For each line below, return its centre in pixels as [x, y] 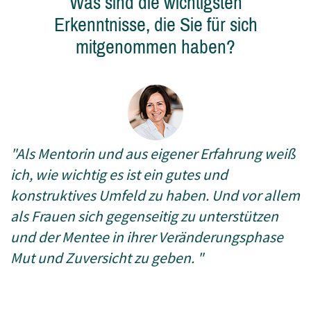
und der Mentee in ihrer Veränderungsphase [147, 237]
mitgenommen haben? [155, 47]
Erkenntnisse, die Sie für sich [155, 25]
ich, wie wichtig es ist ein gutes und [119, 175]
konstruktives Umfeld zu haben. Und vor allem [155, 195]
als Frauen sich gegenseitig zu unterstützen [144, 216]
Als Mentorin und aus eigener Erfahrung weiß [155, 154]
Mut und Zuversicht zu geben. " [107, 258]
